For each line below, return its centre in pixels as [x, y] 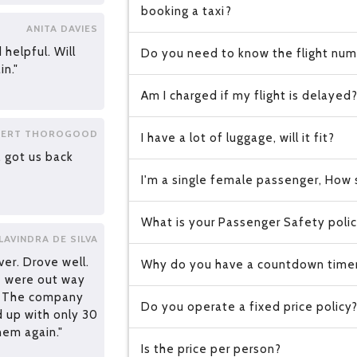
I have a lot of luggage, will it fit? [237, 138]
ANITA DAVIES [62, 29]
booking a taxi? [186, 11]
